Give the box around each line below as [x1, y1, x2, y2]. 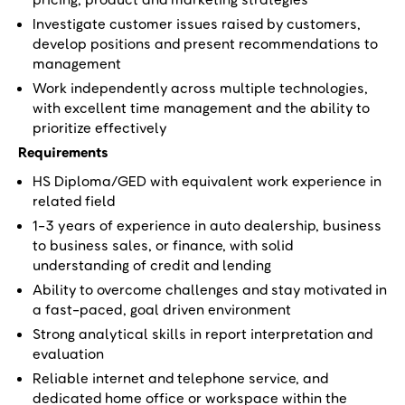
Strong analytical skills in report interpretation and [33, 325, 372, 343]
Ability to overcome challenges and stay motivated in [33, 280, 387, 298]
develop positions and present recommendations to [33, 34, 378, 52]
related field [33, 192, 118, 210]
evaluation [33, 344, 104, 363]
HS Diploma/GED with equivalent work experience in [33, 172, 381, 190]
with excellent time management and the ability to [33, 99, 370, 117]
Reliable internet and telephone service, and [33, 369, 328, 387]
